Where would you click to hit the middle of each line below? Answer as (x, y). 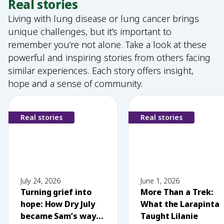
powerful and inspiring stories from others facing (109, 57)
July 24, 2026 (40, 180)
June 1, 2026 (160, 180)
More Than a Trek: (177, 192)
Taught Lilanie (169, 216)
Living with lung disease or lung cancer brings (103, 18)
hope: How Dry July (58, 204)
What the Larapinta (180, 204)
